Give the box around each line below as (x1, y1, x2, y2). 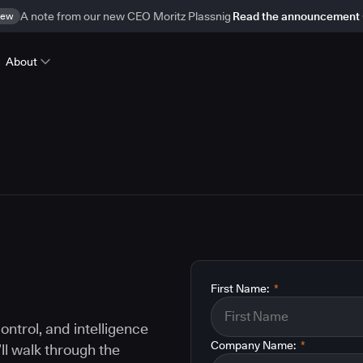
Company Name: (211, 339, 296, 352)
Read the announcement (232, 10, 360, 23)
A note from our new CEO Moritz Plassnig (19, 10, 231, 23)
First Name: (211, 282, 269, 295)
